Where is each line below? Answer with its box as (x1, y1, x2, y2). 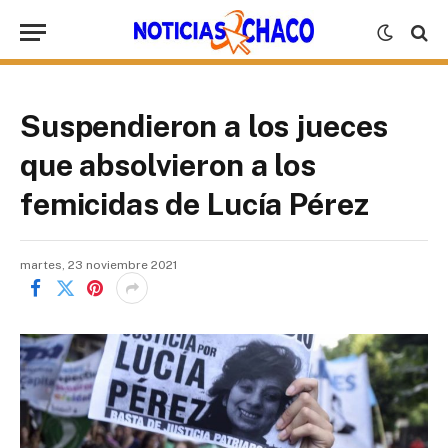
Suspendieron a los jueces (20, 108, 389, 144)
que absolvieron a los (20, 147, 316, 183)
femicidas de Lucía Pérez (20, 186, 369, 222)
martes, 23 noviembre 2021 (20, 258, 177, 272)
